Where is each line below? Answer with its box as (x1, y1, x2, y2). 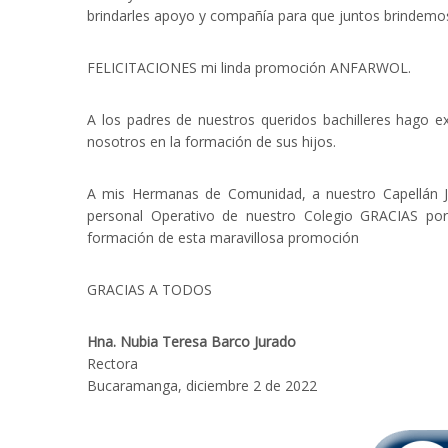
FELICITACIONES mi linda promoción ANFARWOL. (87, 57, 411, 77)
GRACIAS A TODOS (87, 279, 212, 299)
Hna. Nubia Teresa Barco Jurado (87, 331, 296, 351)
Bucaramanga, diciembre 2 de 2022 (87, 375, 317, 395)
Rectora (87, 353, 138, 373)
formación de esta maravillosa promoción (87, 227, 359, 247)
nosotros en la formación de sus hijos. (87, 131, 336, 151)
